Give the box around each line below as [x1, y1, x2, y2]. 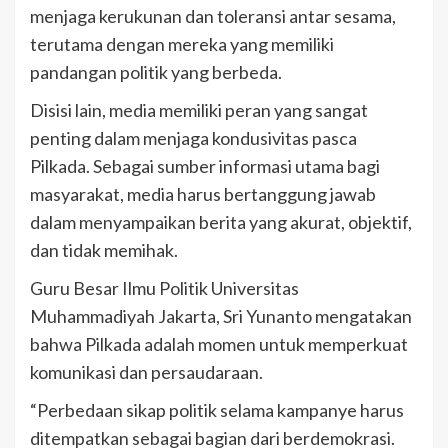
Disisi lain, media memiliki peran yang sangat [30, 98, 368, 121]
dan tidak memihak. [30, 238, 178, 261]
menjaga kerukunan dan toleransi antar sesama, [30, 4, 396, 27]
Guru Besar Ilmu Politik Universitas [30, 276, 299, 299]
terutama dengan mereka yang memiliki [30, 32, 334, 55]
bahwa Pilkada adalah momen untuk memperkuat [30, 332, 408, 355]
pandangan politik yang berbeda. [30, 60, 282, 83]
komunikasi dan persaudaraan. [30, 360, 263, 383]
